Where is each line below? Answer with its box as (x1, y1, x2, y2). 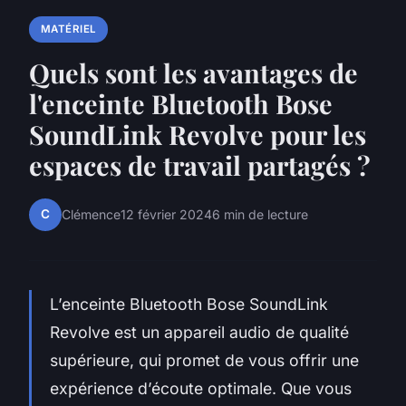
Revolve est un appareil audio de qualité (50, 322, 349, 342)
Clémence (62, 207, 121, 223)
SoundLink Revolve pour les (29, 116, 366, 151)
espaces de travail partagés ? (29, 147, 371, 182)
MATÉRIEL (40, 23, 97, 36)
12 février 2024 (121, 207, 212, 223)
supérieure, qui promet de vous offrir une (50, 350, 359, 370)
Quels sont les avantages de (29, 54, 358, 90)
